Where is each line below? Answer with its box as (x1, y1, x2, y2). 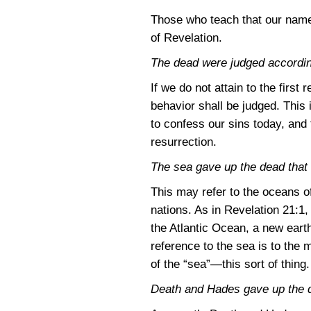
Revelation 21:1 (224, 203, 305, 217)
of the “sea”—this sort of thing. (151, 258, 310, 271)
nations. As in (151, 203, 224, 217)
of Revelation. (151, 31, 222, 44)
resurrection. (151, 135, 217, 149)
